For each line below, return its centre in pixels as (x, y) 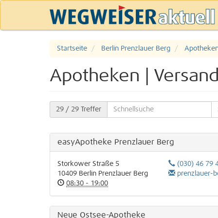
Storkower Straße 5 (88, 164)
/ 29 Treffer (82, 109)
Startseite (72, 49)
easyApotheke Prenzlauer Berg (116, 142)
